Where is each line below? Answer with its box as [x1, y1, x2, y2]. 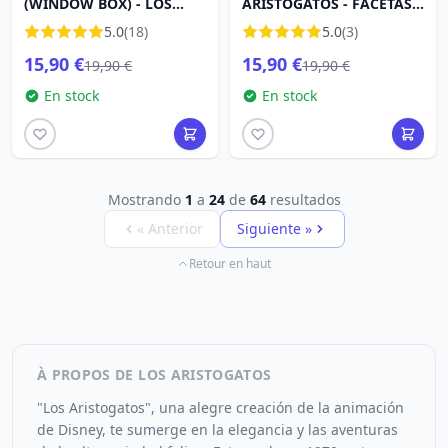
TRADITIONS [24, 34, 109, 53]
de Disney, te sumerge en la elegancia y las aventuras [37, 420, 398, 439]
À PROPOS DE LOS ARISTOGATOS [37, 365, 272, 384]
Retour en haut [189, 255, 271, 272]
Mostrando [107, 190, 185, 209]
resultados [265, 190, 341, 209]
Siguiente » [236, 219, 312, 238]
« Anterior [136, 219, 203, 238]
